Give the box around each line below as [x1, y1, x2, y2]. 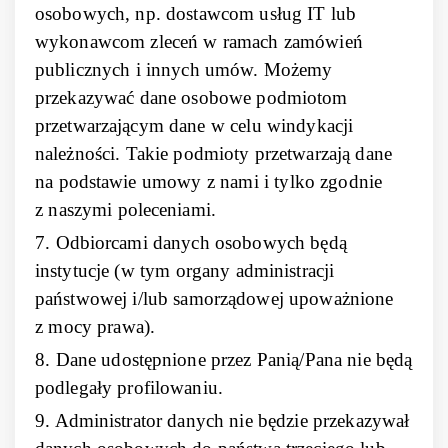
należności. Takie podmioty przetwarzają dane [35, 143, 392, 164]
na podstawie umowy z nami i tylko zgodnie [35, 171, 383, 192]
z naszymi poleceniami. [35, 199, 216, 220]
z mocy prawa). [35, 316, 156, 337]
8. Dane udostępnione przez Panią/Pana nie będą [35, 349, 413, 370]
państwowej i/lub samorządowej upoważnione [35, 288, 394, 309]
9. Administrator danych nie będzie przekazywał [35, 410, 410, 431]
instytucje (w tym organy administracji [35, 260, 335, 281]
